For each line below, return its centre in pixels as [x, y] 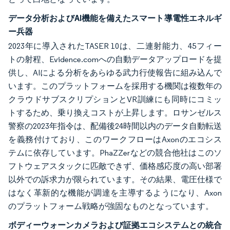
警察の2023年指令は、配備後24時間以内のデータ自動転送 [115, 126]
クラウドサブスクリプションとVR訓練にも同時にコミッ [115, 99]
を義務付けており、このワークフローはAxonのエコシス [115, 139]
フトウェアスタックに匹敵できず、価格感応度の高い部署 [115, 166]
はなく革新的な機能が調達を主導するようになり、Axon [115, 193]
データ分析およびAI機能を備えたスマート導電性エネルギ [115, 18]
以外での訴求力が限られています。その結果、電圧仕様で [115, 179]
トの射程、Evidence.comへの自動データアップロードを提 [115, 59]
